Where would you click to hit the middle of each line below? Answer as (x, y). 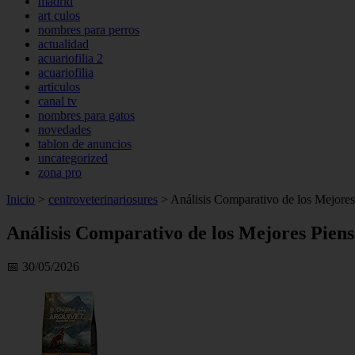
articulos (59, 87)
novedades (65, 130)
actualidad (63, 44)
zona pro (60, 172)
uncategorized (73, 158)
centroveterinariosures (103, 199)
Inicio (21, 199)
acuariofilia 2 (71, 58)
